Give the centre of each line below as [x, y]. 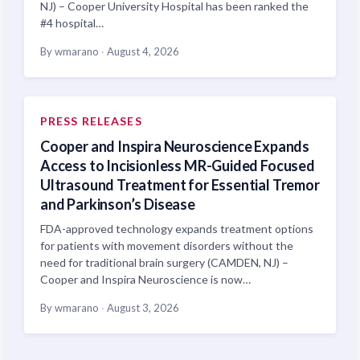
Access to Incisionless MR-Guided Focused [178, 166]
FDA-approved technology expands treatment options [177, 229]
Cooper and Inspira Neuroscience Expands [175, 146]
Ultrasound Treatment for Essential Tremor [180, 185]
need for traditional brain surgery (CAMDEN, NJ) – [164, 262]
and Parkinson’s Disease [118, 204]
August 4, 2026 [142, 51]
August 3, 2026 [142, 308]
